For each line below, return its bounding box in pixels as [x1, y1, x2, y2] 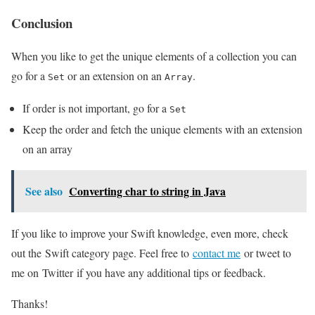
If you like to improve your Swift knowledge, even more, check [11, 226, 288, 241]
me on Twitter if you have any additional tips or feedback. [11, 265, 266, 281]
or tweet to [240, 245, 291, 261]
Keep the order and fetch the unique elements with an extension [22, 122, 302, 137]
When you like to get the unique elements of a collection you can [11, 49, 297, 64]
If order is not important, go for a [22, 101, 169, 116]
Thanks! [11, 296, 48, 311]
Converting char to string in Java [69, 183, 226, 200]
